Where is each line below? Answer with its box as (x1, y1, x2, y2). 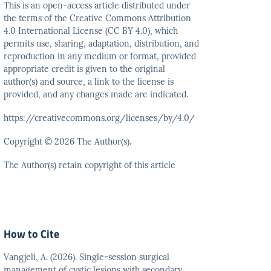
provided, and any (4, 89, 77, 100)
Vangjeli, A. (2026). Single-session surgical (4, 252, 170, 263)
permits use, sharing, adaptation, (4, 38, 135, 49)
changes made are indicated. (76, 89, 189, 100)
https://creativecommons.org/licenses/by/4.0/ (4, 113, 195, 123)
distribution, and (134, 38, 200, 49)
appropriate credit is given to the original (4, 64, 166, 74)
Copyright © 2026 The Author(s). (4, 136, 132, 147)
